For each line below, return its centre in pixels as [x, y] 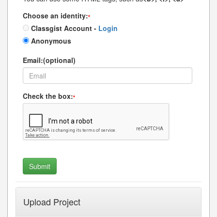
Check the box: [48, 96]
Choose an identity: [55, 15]
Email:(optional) [49, 60]
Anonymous [50, 40]
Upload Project [52, 201]
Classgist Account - [63, 28]
